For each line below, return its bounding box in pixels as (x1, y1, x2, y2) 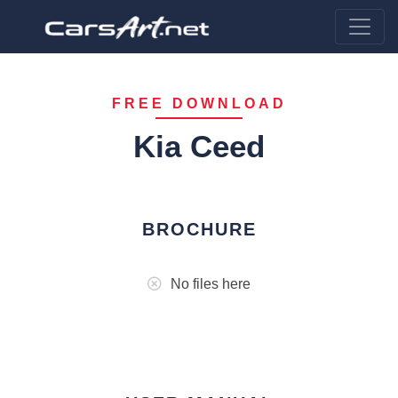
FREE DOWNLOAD (111, 96, 287, 111)
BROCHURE (141, 219, 257, 239)
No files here (171, 276, 251, 291)
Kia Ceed (133, 129, 265, 163)
